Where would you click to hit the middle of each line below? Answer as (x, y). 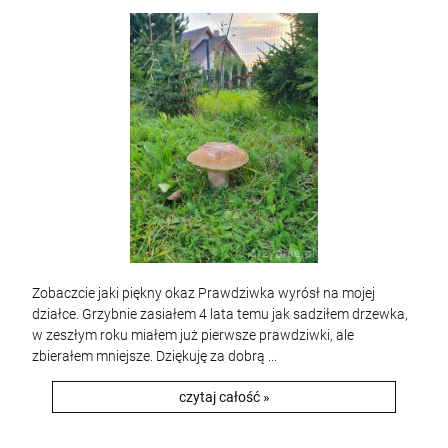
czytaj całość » (224, 397)
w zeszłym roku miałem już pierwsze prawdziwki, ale (193, 335)
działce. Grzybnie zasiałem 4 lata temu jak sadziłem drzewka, (220, 314)
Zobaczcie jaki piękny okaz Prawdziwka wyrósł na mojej (203, 293)
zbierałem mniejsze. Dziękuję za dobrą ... (154, 356)
